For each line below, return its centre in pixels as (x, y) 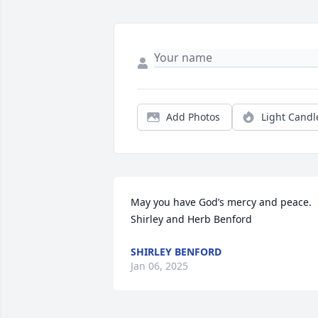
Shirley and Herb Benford (191, 219)
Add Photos (193, 117)
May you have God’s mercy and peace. (223, 202)
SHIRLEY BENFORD (176, 252)
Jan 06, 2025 (159, 266)
